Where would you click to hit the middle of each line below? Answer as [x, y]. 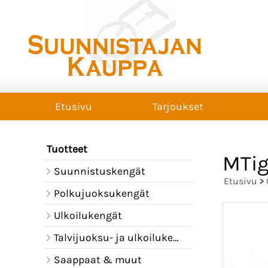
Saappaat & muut [98, 260]
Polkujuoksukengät [101, 193]
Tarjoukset [178, 106]
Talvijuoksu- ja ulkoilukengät [113, 237]
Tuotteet [67, 149]
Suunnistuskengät [99, 171]
